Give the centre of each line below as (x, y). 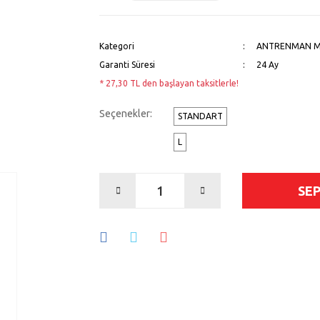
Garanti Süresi (127, 65)
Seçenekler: (126, 114)
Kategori (117, 46)
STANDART (200, 116)
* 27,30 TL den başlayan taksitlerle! (169, 83)
